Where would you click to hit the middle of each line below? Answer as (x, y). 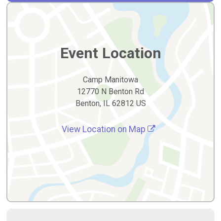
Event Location (110, 53)
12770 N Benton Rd (110, 91)
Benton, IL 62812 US (110, 103)
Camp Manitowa (110, 79)
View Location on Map (105, 129)
